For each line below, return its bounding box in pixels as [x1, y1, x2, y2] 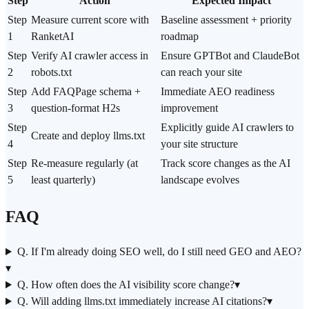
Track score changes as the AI [161, 157, 290, 170]
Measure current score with [31, 14, 149, 26]
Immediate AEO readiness [161, 86, 275, 98]
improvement [161, 102, 218, 114]
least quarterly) [31, 174, 95, 186]
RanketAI [31, 30, 74, 43]
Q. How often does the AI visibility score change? [17, 279, 235, 291]
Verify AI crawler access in [31, 50, 148, 62]
